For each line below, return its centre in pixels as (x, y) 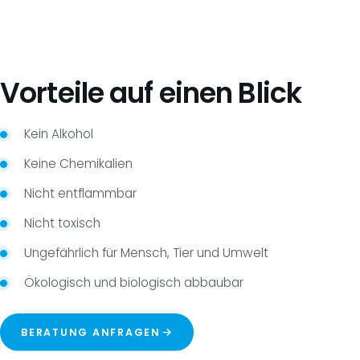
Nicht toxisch (62, 223)
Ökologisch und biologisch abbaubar (134, 282)
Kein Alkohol (59, 133)
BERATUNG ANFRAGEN (91, 332)
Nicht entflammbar (80, 193)
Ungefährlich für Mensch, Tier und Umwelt (146, 252)
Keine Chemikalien (78, 163)
